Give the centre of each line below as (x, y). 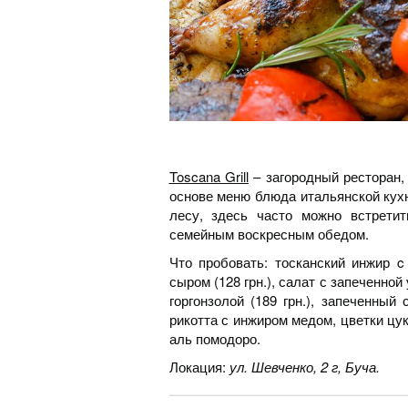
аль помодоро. (214, 339)
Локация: (197, 367)
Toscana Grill (209, 177)
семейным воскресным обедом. (269, 234)
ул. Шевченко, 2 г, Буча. (302, 367)
